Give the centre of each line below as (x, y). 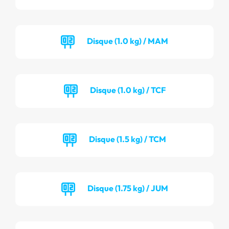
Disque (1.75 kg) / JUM (128, 188)
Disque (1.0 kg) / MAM (128, 41)
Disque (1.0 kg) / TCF (128, 90)
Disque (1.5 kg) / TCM (128, 139)
